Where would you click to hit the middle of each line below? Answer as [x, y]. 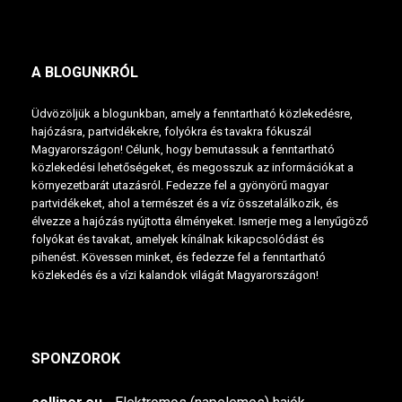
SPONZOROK [76, 358]
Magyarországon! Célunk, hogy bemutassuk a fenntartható [183, 149]
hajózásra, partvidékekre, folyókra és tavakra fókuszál [171, 131]
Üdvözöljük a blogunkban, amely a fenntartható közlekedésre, [192, 113]
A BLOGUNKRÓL [85, 72]
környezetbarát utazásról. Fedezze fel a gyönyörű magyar [180, 185]
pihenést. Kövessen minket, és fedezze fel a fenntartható [179, 257]
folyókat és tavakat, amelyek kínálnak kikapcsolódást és [178, 239]
